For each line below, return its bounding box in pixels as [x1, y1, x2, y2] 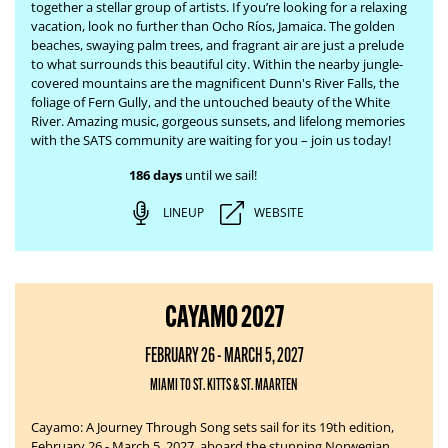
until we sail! [181, 166, 257, 184]
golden [354, 17, 395, 35]
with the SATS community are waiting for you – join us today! [31, 131, 391, 149]
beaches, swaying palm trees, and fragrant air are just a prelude [31, 36, 404, 54]
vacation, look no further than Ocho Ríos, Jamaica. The [31, 17, 351, 35]
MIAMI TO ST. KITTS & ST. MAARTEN [150, 374, 298, 394]
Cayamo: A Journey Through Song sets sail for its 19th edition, [31, 418, 394, 436]
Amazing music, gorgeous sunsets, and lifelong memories [67, 112, 405, 130]
